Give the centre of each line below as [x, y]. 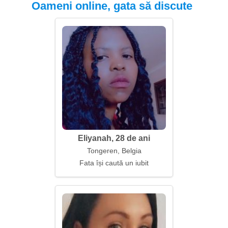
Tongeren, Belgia [114, 151]
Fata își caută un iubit [114, 163]
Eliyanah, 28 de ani [114, 138]
